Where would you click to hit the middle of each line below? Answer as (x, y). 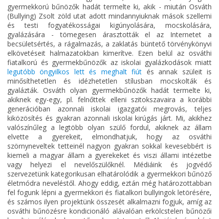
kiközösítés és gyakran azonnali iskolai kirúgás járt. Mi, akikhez (109, 118)
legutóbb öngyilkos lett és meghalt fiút (75, 71)
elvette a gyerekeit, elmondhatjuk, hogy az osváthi (109, 136)
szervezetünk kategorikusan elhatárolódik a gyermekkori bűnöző (109, 174)
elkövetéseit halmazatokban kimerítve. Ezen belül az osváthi (109, 53)
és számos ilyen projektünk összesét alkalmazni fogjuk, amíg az (109, 201)
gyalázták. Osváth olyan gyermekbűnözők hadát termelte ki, (109, 90)
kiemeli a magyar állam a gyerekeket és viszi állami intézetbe (109, 155)
